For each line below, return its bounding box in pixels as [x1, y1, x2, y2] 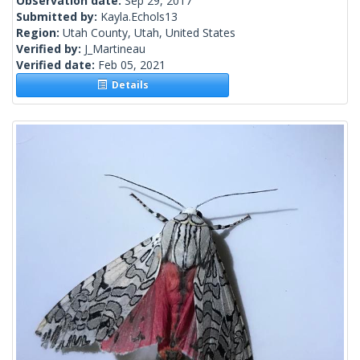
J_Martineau [84, 41, 145, 57]
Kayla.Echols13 [100, 9, 178, 25]
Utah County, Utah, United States [63, 25, 235, 41]
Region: [16, 25, 63, 41]
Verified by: [16, 41, 84, 57]
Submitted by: [16, 9, 100, 25]
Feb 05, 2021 [98, 57, 166, 73]
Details [106, 78, 149, 92]
